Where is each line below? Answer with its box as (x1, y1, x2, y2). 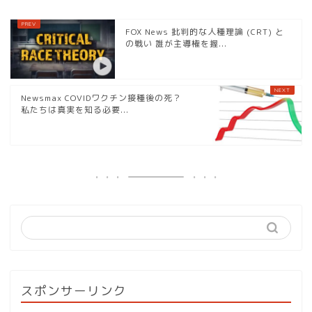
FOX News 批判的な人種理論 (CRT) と (125, 26, 284, 38)
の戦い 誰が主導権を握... (125, 38, 227, 50)
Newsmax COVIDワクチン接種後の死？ (21, 92, 182, 104)
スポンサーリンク (21, 283, 127, 299)
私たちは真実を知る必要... (21, 104, 129, 116)
